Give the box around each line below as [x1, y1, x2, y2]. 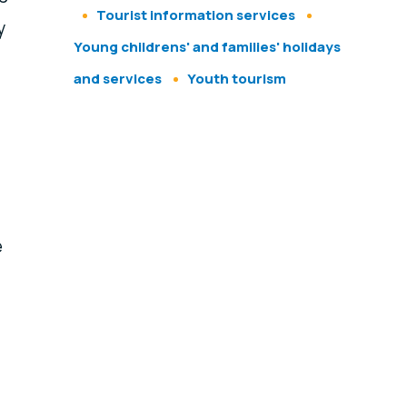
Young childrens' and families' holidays [73, 37, 341, 57]
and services [73, 69, 162, 89]
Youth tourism [186, 69, 286, 89]
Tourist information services [95, 5, 295, 25]
